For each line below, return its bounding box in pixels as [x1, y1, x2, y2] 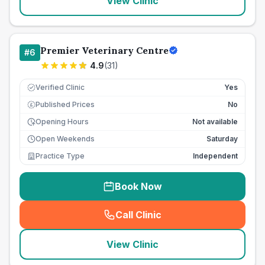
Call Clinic [115, 209, 161, 221]
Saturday [206, 134, 238, 143]
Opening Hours [35, 117, 89, 126]
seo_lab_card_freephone [135, 215, 253, 227]
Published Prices [35, 100, 95, 109]
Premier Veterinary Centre [40, 44, 169, 56]
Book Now [115, 180, 162, 192]
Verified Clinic [35, 83, 85, 92]
